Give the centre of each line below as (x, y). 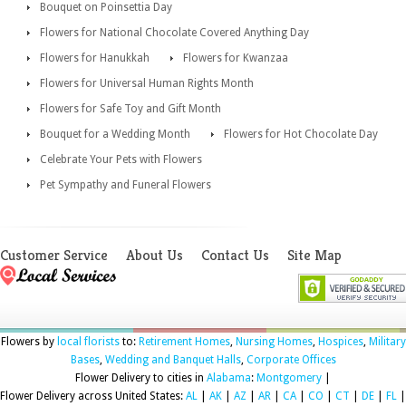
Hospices (340, 342)
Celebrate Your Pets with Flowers (121, 160)
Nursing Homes (274, 342)
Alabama (229, 378)
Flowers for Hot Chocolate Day (301, 135)
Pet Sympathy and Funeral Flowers (126, 185)
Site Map (314, 256)
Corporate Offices (291, 360)
